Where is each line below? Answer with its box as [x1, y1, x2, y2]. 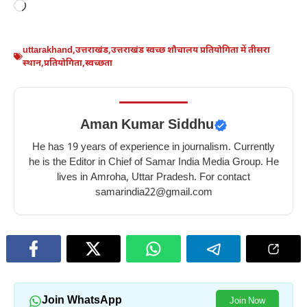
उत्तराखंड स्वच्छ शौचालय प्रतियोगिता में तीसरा [111, 44, 270, 56]
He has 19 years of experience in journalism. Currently [32, 140, 275, 154]
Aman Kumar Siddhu [79, 116, 214, 134]
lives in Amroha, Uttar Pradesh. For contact [57, 171, 250, 184]
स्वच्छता [85, 57, 112, 69]
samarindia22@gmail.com [95, 186, 212, 199]
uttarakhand [23, 44, 73, 56]
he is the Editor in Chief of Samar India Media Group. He [28, 156, 279, 169]
